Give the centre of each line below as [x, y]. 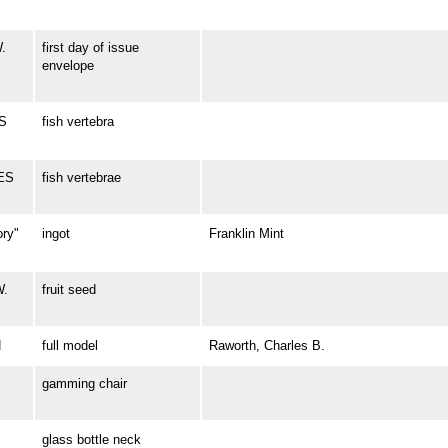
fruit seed [68, 290]
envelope [67, 66]
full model [69, 346]
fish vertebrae [81, 178]
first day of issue [90, 48]
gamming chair [84, 384]
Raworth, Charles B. [266, 346]
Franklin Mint [246, 234]
